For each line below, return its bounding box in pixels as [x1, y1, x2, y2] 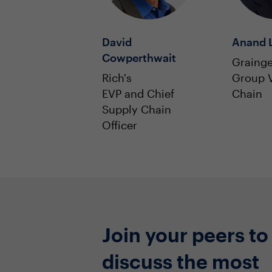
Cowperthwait [102, 50, 176, 64]
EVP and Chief [102, 86, 174, 100]
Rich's [102, 70, 132, 84]
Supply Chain [102, 102, 171, 116]
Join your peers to [102, 223, 268, 246]
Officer [102, 118, 137, 132]
